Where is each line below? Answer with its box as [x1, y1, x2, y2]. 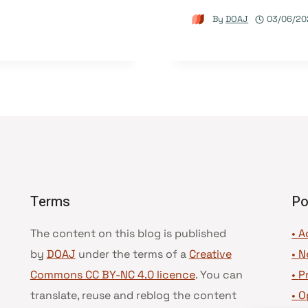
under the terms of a [75, 247, 189, 261]
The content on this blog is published [30, 226, 226, 241]
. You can [195, 267, 243, 282]
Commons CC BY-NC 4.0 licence [30, 267, 195, 282]
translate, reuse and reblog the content [30, 288, 236, 302]
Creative [188, 247, 232, 261]
